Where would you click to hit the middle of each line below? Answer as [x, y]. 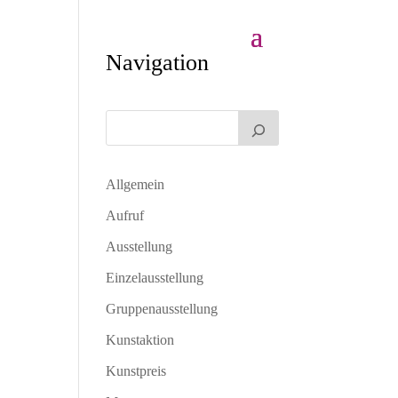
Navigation [158, 63]
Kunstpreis [136, 371]
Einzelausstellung [155, 278]
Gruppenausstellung [162, 309]
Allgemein [135, 184]
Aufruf [125, 215]
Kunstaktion [140, 340]
